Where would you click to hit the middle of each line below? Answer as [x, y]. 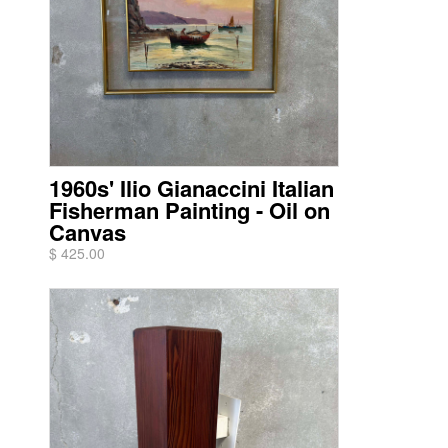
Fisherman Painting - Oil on [189, 210]
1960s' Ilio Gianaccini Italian [191, 188]
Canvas [87, 232]
